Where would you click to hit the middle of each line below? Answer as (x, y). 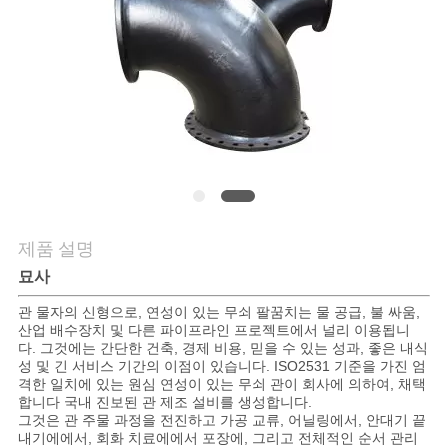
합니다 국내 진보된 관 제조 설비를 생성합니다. (164, 402)
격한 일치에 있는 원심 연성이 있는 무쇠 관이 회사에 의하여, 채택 (221, 384)
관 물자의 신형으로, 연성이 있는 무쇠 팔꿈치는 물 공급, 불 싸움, (218, 312)
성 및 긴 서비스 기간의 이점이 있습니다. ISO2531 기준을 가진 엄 (221, 366)
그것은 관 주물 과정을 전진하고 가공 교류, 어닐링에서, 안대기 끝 (221, 420)
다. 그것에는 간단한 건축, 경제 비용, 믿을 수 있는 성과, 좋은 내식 (222, 348)
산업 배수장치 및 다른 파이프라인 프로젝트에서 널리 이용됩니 (213, 330)
